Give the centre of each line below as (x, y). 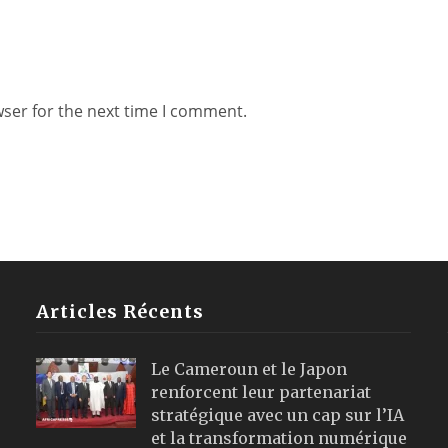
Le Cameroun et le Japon (248, 368)
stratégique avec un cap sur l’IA (277, 414)
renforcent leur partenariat (260, 391)
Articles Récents (119, 311)
